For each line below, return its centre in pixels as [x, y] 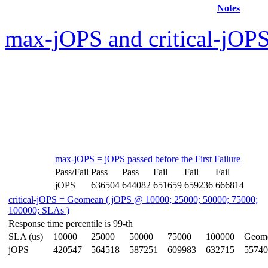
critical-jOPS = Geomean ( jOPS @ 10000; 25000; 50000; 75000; [133, 200]
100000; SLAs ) [39, 210]
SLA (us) [26, 237]
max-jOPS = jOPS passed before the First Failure [147, 159]
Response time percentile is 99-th [71, 223]
